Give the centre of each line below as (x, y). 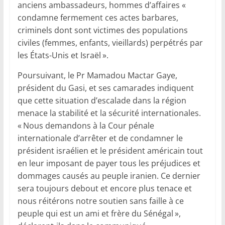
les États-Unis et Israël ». (63, 55)
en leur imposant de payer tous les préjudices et (109, 163)
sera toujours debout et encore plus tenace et (104, 189)
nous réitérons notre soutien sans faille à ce (100, 201)
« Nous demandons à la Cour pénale (86, 126)
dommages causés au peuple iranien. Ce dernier (109, 176)
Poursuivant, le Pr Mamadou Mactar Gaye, (97, 76)
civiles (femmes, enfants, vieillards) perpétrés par (110, 43)
